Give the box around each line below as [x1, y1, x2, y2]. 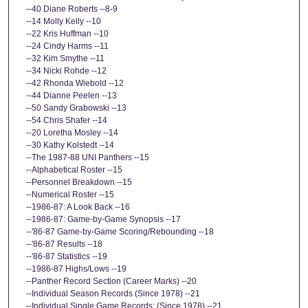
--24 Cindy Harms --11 [26, 41, 109, 51]
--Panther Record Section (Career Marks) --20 [26, 276, 197, 286]
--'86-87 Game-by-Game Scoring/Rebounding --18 [26, 226, 214, 236]
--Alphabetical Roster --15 [26, 164, 122, 175]
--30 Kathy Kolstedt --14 [26, 140, 114, 150]
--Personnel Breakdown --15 [26, 177, 132, 187]
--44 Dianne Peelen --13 [26, 90, 117, 100]
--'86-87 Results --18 [26, 239, 102, 249]
